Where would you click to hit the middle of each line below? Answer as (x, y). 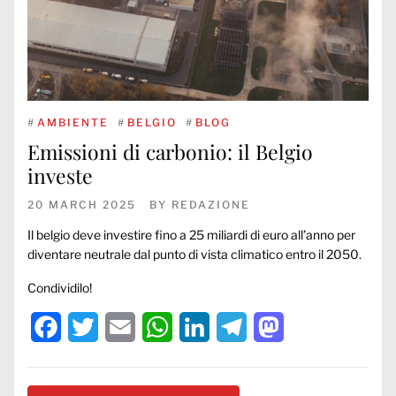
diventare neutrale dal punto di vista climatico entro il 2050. (194, 254)
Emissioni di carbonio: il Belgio (170, 152)
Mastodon (318, 327)
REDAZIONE (211, 205)
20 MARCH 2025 (82, 205)
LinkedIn (238, 327)
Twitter (122, 327)
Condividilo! (60, 288)
